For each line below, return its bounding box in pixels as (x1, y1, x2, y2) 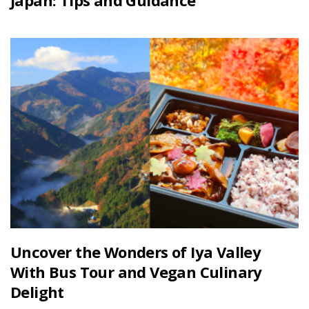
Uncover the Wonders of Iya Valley (10, 241, 261, 262)
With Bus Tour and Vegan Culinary (10, 261, 262, 282)
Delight (10, 281, 64, 302)
